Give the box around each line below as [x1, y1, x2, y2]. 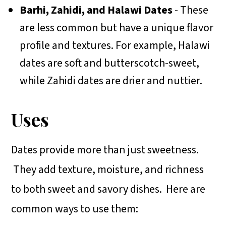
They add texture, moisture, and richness [11, 161, 204, 178]
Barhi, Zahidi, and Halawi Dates [20, 2, 173, 18]
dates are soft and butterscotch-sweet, [20, 54, 200, 71]
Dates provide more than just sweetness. [11, 141, 199, 158]
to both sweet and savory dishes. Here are [11, 181, 206, 197]
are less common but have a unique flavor [20, 19, 214, 36]
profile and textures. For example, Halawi [20, 37, 210, 53]
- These [173, 2, 209, 18]
